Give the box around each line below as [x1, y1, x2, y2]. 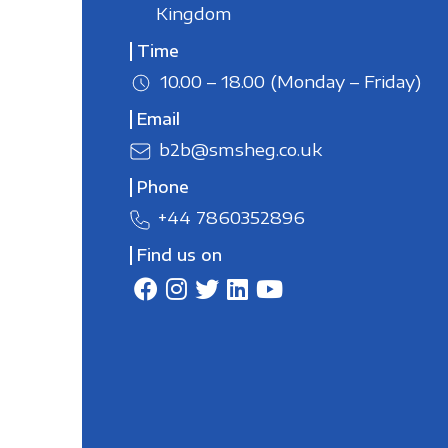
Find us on [136, 245, 222, 266]
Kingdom [155, 2, 232, 24]
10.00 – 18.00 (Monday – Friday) [159, 70, 421, 92]
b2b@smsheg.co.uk [158, 138, 322, 161]
